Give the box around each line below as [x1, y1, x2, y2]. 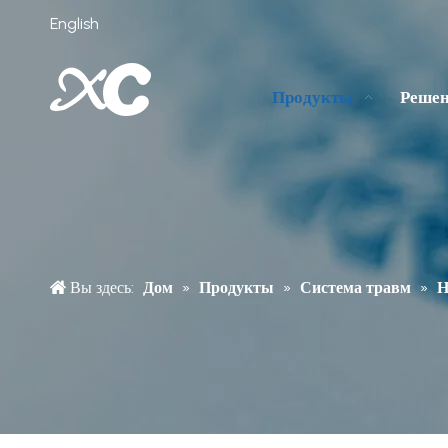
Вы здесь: [66, 278, 138, 297]
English [50, 13, 99, 33]
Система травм [300, 278, 411, 297]
